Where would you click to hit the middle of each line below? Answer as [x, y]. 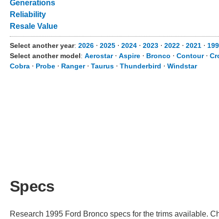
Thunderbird [141, 66]
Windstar [182, 66]
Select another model [45, 56]
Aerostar [99, 56]
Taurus [102, 66]
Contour [190, 56]
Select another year [42, 45]
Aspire [130, 56]
